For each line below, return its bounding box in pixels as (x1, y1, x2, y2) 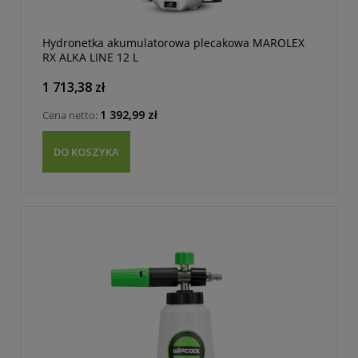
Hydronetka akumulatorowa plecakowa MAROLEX (42, 35, 304, 51)
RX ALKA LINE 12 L (42, 50, 138, 66)
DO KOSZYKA (54, 145, 119, 160)
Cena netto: (42, 107, 100, 122)
